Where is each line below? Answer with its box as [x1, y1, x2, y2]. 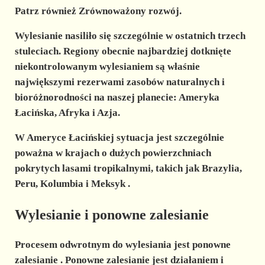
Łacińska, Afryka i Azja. [14, 106, 120, 118]
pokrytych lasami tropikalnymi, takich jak [14, 162, 202, 174]
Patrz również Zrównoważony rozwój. [14, 5, 182, 17]
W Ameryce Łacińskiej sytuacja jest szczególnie [14, 131, 224, 143]
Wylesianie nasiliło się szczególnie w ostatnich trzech [14, 30, 245, 41]
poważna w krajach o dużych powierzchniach [14, 147, 211, 159]
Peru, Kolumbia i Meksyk [14, 177, 125, 189]
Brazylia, [201, 162, 242, 174]
